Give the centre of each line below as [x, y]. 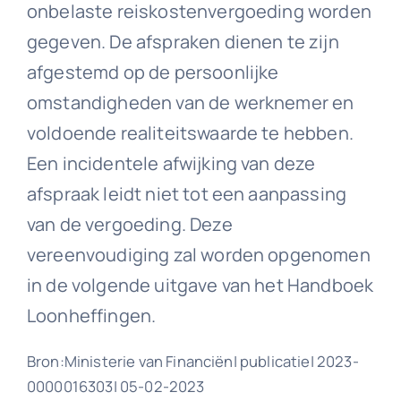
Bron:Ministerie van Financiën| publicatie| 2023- [192, 361]
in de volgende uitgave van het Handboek [200, 285]
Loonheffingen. [91, 315]
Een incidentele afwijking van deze [171, 163]
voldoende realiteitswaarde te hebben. [190, 132]
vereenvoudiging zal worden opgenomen [198, 254]
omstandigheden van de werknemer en [190, 102]
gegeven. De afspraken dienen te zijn [183, 41]
